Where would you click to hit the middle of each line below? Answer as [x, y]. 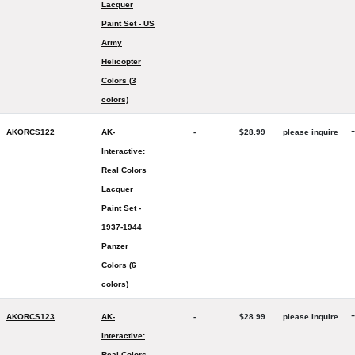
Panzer [115, 246]
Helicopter [121, 61]
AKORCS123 [31, 317]
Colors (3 [119, 80]
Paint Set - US [128, 23]
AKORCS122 [31, 132]
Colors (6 [119, 265]
